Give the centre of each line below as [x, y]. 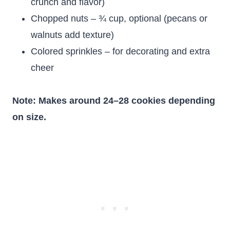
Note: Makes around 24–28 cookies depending [114, 101]
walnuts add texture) [72, 35]
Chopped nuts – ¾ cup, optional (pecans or [119, 18]
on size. [29, 117]
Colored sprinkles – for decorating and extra [120, 51]
